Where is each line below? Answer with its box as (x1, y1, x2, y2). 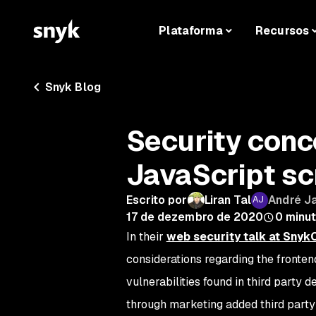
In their (126, 229, 166, 244)
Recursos (255, 23, 309, 39)
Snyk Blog (45, 80, 101, 95)
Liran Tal (204, 193, 252, 207)
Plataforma (159, 23, 224, 39)
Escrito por (126, 193, 188, 207)
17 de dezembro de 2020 (126, 209, 264, 224)
